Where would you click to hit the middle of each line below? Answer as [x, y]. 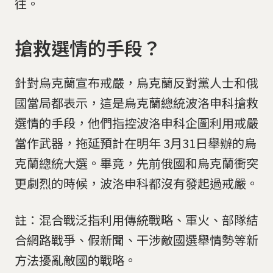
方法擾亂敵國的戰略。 [76, 260]
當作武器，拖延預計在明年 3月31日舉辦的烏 [136, 143]
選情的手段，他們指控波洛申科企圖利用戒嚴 [136, 122]
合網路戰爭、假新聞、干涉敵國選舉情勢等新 [136, 239]
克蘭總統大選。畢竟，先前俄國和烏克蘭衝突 [136, 163]
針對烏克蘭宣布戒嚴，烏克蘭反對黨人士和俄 [136, 82]
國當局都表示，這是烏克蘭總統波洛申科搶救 [136, 102]
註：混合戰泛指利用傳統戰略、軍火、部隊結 [136, 219]
